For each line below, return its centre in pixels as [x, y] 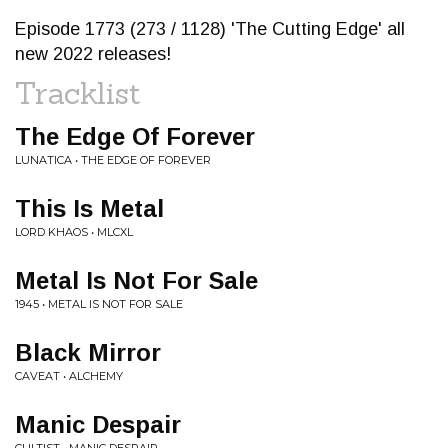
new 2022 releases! [93, 54]
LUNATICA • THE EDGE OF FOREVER [113, 160]
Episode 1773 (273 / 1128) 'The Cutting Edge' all [210, 29]
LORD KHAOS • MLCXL [74, 232]
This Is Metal [89, 208]
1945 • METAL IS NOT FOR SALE [99, 304]
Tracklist [78, 93]
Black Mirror [88, 352]
